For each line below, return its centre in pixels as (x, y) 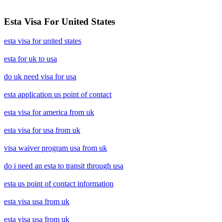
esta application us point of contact (58, 94)
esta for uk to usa (30, 58)
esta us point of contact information (59, 183)
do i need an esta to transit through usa (64, 166)
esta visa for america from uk (49, 112)
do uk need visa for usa (40, 76)
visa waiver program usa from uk (55, 148)
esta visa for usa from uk (42, 130)
